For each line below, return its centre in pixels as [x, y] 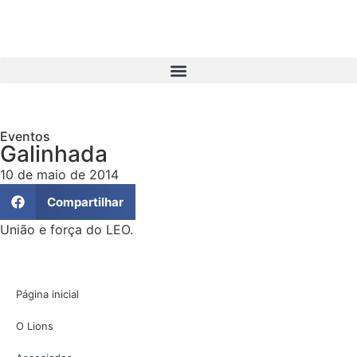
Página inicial [47, 294]
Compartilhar [85, 202]
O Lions [35, 326]
